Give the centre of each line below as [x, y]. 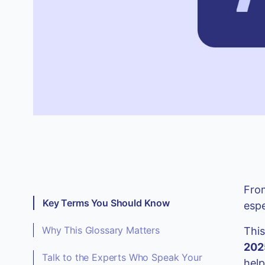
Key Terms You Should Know [106, 203]
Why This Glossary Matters [101, 230]
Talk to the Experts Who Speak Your [122, 257]
